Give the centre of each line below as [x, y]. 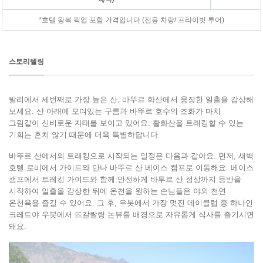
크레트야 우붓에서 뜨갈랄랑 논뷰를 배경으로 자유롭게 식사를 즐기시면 [131, 214]
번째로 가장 [70, 99]
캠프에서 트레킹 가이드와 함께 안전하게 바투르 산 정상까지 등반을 [125, 179]
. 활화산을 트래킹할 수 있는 [196, 123]
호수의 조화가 [179, 111]
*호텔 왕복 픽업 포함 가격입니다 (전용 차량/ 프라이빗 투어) [131, 20]
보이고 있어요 [124, 123]
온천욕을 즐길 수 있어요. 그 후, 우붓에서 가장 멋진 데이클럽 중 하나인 [131, 203]
